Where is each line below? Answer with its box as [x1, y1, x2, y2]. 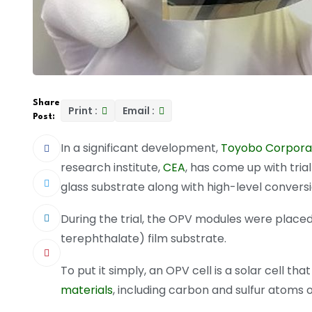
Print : [68, 103, 100, 118]
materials [61, 281, 113, 298]
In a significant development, [61, 139, 221, 156]
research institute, [61, 159, 163, 175]
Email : [123, 103, 157, 118]
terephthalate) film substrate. [61, 230, 226, 247]
